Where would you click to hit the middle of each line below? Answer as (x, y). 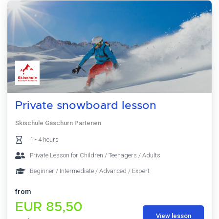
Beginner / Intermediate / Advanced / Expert (90, 171)
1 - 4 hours (44, 139)
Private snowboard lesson (86, 106)
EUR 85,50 (49, 207)
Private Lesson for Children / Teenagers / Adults (95, 155)
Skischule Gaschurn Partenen (58, 123)
